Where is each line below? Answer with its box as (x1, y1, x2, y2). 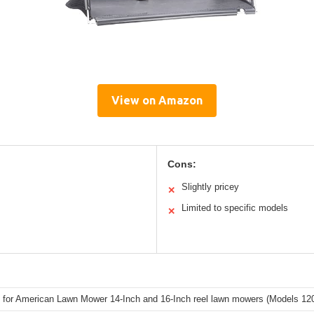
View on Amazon (111, 94, 203, 107)
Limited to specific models (182, 203, 288, 214)
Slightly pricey (182, 182, 239, 193)
